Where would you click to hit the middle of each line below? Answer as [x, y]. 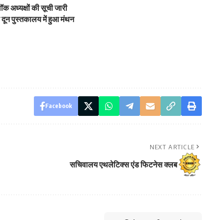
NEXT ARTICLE [172, 147]
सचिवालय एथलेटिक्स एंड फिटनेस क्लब [123, 164]
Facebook [58, 106]
